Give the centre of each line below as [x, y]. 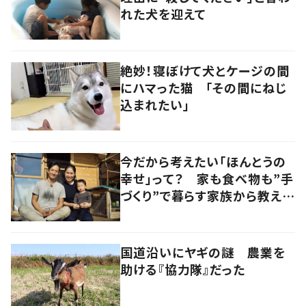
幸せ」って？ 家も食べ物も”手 [207, 178]
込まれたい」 [155, 104]
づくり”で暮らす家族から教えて [207, 195]
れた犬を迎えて [164, 13]
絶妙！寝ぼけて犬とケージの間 [205, 70]
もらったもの [156, 212]
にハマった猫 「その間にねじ [204, 87]
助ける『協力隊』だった [183, 269]
